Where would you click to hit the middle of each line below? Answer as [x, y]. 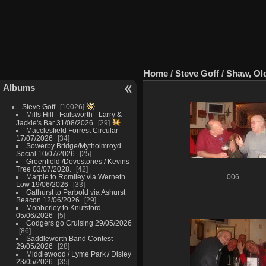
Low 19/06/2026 [42, 185]
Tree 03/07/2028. [44, 169]
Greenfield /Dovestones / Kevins [77, 161]
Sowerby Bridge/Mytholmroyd [73, 146]
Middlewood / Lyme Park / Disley [78, 254]
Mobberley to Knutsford [63, 208]
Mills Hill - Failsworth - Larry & [74, 115]
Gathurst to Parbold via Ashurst [75, 192]
